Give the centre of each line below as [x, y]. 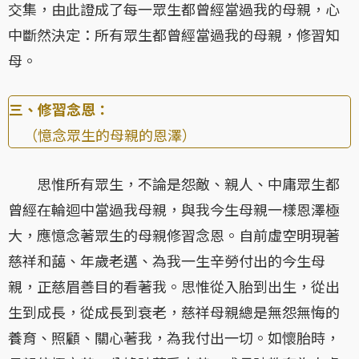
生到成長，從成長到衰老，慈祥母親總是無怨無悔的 [174, 312]
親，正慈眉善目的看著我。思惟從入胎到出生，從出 [174, 286]
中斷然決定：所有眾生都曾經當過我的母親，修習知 [174, 35]
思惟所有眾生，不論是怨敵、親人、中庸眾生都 [174, 184]
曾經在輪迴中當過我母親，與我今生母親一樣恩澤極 [174, 210]
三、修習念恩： [59, 109]
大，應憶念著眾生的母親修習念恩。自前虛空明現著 [174, 235]
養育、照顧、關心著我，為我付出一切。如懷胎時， [174, 338]
